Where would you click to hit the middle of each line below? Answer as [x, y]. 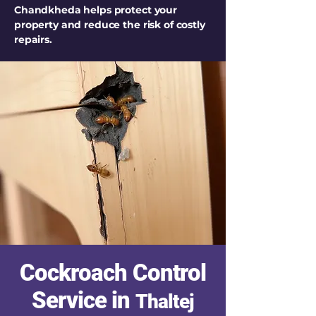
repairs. [33, 39]
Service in [84, 300]
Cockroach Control [113, 273]
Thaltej [164, 302]
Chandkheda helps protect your [96, 10]
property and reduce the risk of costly [110, 25]
